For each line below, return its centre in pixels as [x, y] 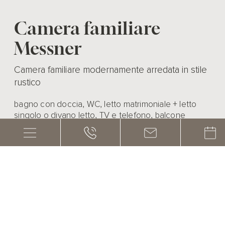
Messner [48, 48]
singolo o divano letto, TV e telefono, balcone [100, 116]
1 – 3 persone [64, 196]
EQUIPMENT [39, 168]
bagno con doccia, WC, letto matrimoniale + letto [105, 104]
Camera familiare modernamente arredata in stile [111, 70]
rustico [28, 82]
